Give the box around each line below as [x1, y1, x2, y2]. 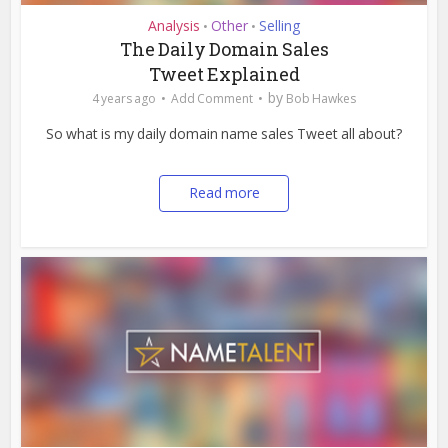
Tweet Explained [148, 62, 300, 87]
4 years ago [92, 90, 156, 108]
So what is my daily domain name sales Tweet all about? [46, 124, 402, 144]
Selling [259, 16, 300, 36]
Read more [188, 183, 260, 203]
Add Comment [171, 90, 253, 108]
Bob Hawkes [286, 90, 356, 108]
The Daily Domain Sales [119, 37, 329, 62]
